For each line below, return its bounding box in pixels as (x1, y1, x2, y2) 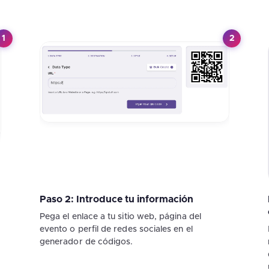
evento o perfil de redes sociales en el (39, 225, 193, 234)
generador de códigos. (39, 237, 133, 246)
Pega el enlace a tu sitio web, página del (39, 212, 201, 221)
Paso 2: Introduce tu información (39, 194, 193, 204)
